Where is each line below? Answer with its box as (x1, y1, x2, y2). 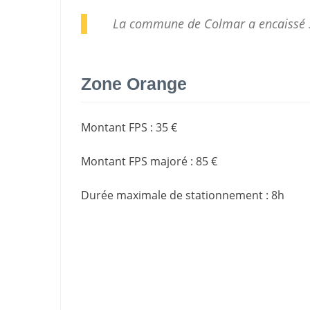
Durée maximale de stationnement (81, 187, 263, 203)
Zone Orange (81, 74, 187, 94)
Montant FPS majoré (81, 153, 188, 169)
